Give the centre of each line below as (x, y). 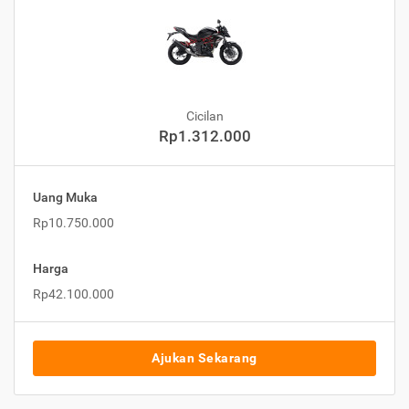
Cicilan (204, 116)
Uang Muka (65, 198)
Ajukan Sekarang (204, 358)
